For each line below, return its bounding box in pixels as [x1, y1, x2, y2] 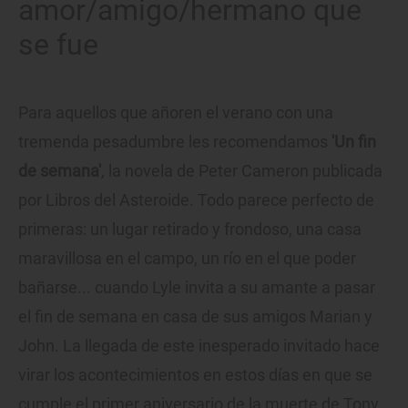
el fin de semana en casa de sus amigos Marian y [18, 306, 372, 326]
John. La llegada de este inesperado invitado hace [18, 335, 380, 355]
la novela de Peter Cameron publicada [108, 160, 382, 180]
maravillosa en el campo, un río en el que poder [18, 248, 356, 268]
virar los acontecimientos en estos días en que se [18, 364, 372, 384]
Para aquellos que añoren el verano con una [18, 102, 333, 122]
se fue [18, 26, 98, 62]
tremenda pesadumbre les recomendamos [18, 131, 331, 151]
